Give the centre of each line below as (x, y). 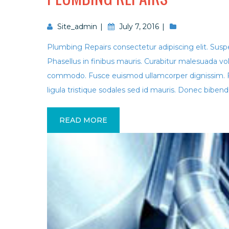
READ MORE (84, 120)
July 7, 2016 (139, 27)
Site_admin (77, 27)
